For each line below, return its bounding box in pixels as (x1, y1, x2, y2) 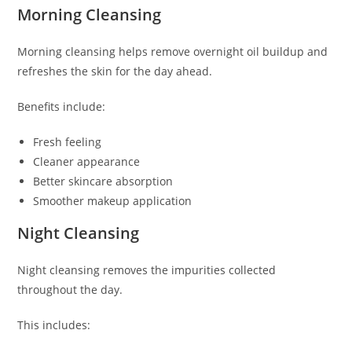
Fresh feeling (33, 134, 102, 150)
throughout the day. (17, 282, 123, 298)
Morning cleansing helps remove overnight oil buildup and (17, 44, 328, 60)
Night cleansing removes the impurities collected (17, 262, 277, 278)
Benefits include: (17, 99, 106, 115)
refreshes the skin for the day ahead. (17, 64, 213, 79)
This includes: (17, 317, 91, 333)
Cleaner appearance (33, 154, 141, 170)
